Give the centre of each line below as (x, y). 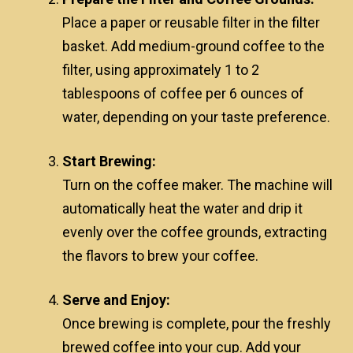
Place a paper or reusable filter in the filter (191, 22)
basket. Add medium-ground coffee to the (193, 46)
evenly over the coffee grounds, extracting (195, 232)
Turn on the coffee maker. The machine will (197, 185)
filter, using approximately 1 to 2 (161, 70)
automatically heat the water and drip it (182, 208)
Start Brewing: (109, 161)
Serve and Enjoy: (116, 300)
